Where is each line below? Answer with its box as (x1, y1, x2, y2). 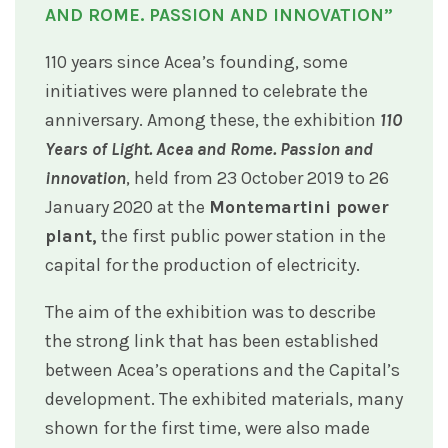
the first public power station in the (97, 224, 386, 247)
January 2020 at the (45, 195, 209, 218)
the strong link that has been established (45, 329, 379, 352)
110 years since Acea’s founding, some (45, 50, 348, 73)
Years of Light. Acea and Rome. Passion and (45, 137, 373, 160)
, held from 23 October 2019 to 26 (126, 166, 389, 189)
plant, (45, 224, 97, 247)
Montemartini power (209, 195, 389, 218)
